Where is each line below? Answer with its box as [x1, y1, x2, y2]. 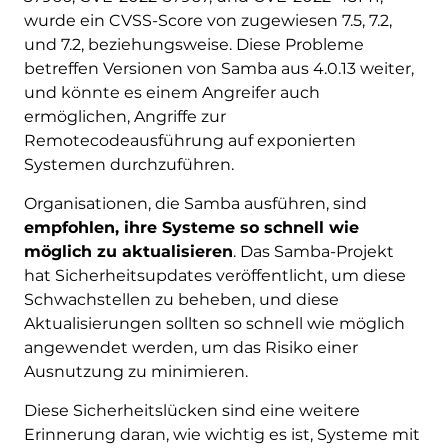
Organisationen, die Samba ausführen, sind [23, 194, 367, 214]
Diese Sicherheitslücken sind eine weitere [23, 401, 360, 421]
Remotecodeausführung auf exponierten [23, 131, 356, 151]
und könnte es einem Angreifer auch [23, 83, 320, 103]
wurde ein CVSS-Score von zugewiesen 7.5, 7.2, [23, 11, 392, 31]
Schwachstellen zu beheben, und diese [23, 290, 339, 310]
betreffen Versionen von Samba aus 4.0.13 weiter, [23, 59, 414, 79]
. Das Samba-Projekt [232, 242, 394, 262]
